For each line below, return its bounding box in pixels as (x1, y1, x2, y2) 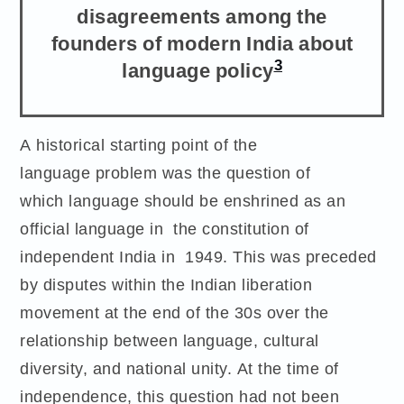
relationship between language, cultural (20, 329, 319, 351)
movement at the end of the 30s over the (20, 301, 329, 323)
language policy (122, 56, 274, 84)
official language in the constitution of (20, 217, 309, 239)
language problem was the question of (20, 161, 311, 183)
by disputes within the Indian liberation (20, 273, 313, 295)
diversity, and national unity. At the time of (20, 357, 339, 379)
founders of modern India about (50, 29, 353, 57)
